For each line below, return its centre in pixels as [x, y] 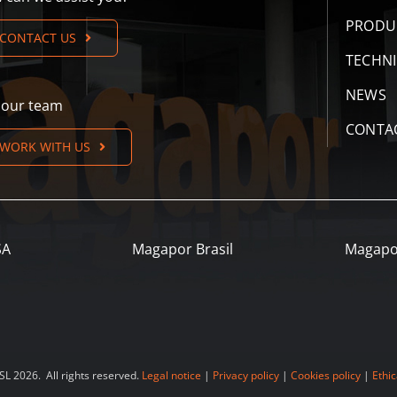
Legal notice [171, 375]
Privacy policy [245, 375]
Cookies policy [325, 375]
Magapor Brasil [183, 249]
